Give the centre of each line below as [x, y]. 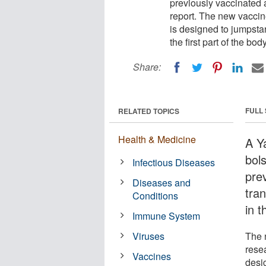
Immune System [167, 216]
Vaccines [152, 256]
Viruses [149, 236]
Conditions [156, 195]
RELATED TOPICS [149, 111]
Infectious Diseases [174, 162]
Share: [147, 67]
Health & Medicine [157, 139]
